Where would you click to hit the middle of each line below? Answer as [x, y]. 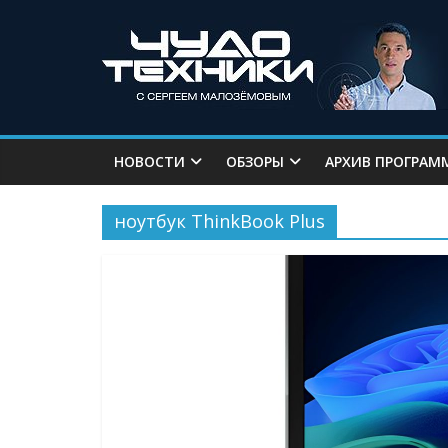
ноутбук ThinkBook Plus [219, 221]
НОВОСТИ [149, 161]
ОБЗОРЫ [255, 161]
